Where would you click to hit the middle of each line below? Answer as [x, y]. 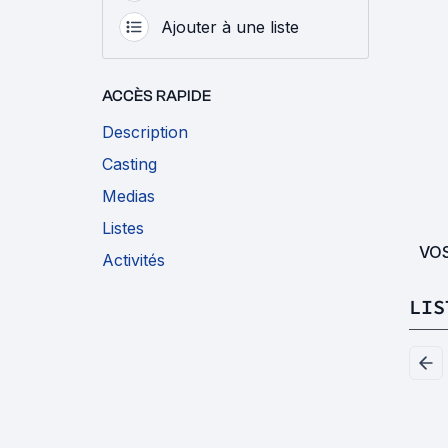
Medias [128, 196]
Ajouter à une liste [230, 27]
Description [145, 132]
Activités [133, 260]
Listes [123, 228]
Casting [129, 164]
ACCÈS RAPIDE [156, 96]
